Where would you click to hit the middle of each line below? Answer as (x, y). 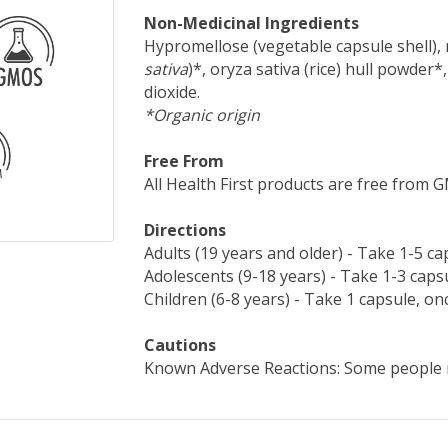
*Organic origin (202, 115)
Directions (185, 230)
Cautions (180, 345)
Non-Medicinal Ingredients (251, 23)
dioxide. (172, 92)
